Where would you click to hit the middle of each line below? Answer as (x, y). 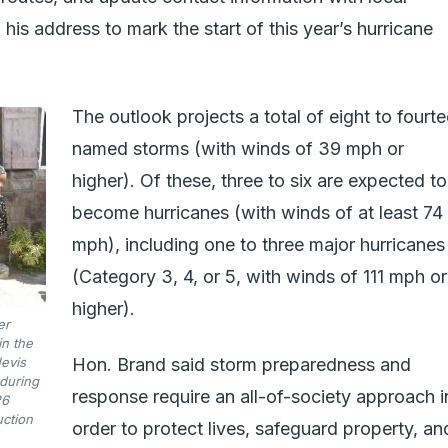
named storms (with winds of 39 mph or (238, 148)
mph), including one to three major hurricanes (258, 244)
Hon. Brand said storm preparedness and (241, 364)
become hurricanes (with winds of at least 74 (257, 212)
